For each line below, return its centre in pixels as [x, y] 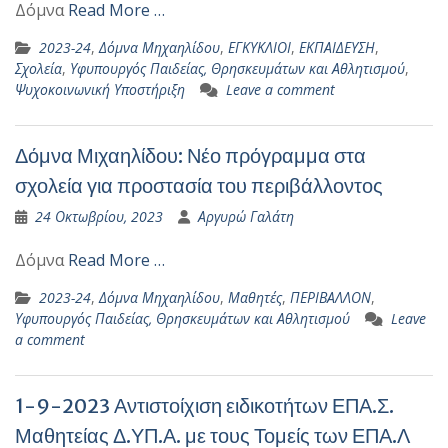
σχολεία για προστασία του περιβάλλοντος [199, 185]
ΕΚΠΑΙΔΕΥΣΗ [337, 47]
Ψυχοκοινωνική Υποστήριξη [100, 89]
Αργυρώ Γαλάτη [246, 216]
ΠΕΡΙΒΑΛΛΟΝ [330, 297]
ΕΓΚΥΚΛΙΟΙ [259, 47]
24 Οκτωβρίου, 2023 [99, 216]
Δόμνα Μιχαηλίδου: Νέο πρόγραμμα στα [190, 155]
